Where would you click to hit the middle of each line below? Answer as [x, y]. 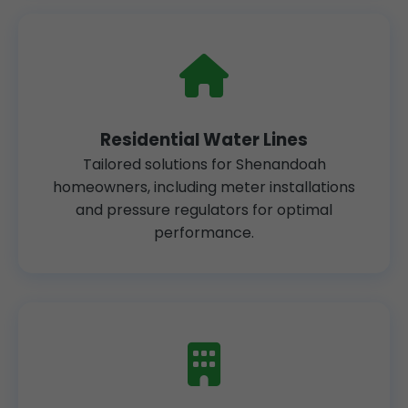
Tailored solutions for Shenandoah [204, 164]
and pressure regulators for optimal [204, 210]
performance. [204, 233]
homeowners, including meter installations [204, 187]
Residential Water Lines [204, 140]
